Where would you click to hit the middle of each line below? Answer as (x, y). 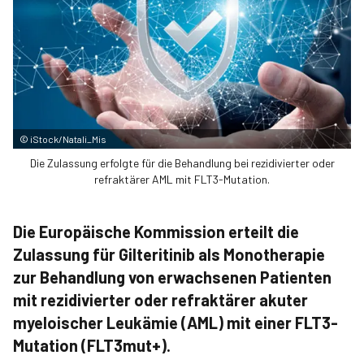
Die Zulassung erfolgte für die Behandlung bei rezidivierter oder (182, 163)
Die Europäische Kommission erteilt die (156, 232)
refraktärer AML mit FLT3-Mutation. (182, 179)
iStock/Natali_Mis (68, 139)
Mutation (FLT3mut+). (92, 345)
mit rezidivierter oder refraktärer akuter (160, 300)
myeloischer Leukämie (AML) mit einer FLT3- (175, 323)
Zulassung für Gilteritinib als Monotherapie (169, 254)
